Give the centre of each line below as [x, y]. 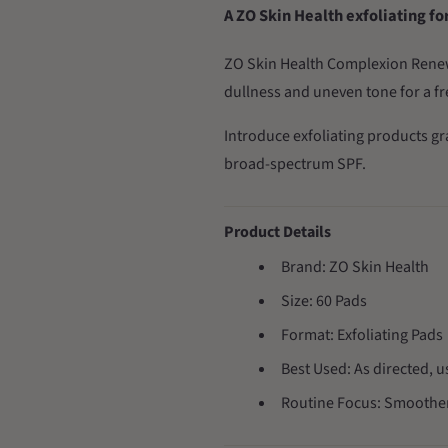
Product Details [277, 232]
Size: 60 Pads [324, 301]
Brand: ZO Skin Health [355, 267]
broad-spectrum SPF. [295, 164]
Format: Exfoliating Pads [362, 335]
